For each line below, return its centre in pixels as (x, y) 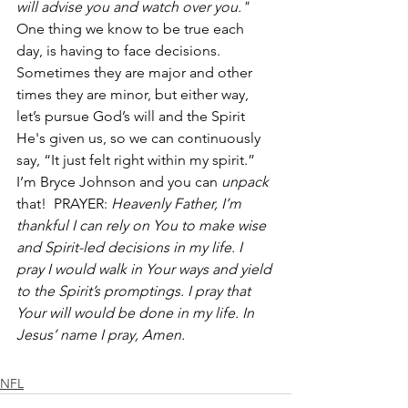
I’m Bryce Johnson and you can (119, 182)
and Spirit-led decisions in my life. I (131, 247)
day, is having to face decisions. (120, 51)
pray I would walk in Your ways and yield (146, 269)
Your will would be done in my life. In (137, 313)
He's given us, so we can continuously (140, 138)
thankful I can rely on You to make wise (143, 225)
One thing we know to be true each (132, 29)
